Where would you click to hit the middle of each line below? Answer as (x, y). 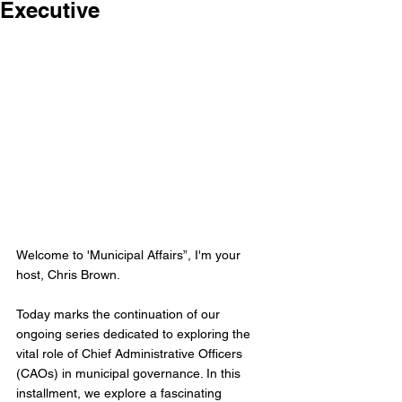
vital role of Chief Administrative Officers (131, 354)
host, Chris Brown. (68, 275)
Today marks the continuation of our (120, 315)
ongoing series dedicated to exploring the (135, 334)
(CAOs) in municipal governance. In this (130, 374)
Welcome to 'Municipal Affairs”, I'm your (130, 255)
